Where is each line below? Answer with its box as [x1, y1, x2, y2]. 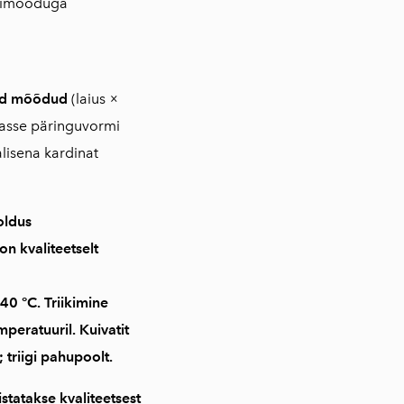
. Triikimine [36, 294, 108, 311]
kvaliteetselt [19, 240, 98, 257]
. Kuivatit [71, 321, 129, 338]
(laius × [67, 90, 119, 107]
